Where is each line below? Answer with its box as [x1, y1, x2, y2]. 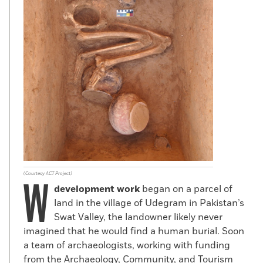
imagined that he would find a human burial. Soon [23, 225, 244, 238]
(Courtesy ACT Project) [23, 170, 72, 177]
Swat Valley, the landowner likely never [54, 211, 222, 224]
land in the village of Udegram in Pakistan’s [54, 197, 244, 210]
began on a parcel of [142, 183, 232, 195]
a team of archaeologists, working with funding [23, 239, 230, 252]
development [54, 183, 114, 195]
